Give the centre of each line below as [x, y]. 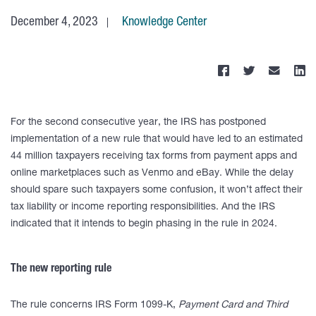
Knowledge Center [164, 23]
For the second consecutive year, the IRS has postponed [138, 123]
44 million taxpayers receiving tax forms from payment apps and [154, 157]
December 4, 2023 [54, 23]
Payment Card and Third [233, 305]
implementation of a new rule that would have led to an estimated [157, 140]
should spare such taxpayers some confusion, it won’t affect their [157, 190]
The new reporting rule [61, 269]
